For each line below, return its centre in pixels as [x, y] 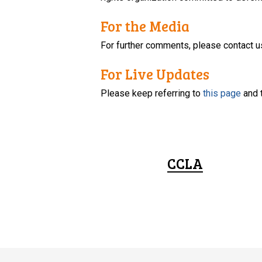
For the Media [145, 26]
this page [222, 93]
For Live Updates [155, 74]
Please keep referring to [152, 93]
